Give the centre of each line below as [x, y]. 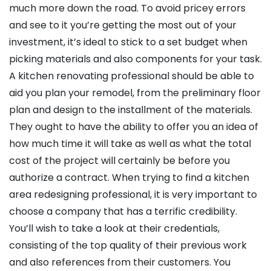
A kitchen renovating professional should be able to [132, 76]
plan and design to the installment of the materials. [131, 110]
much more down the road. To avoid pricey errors [127, 8]
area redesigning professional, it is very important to [133, 195]
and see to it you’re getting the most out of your [123, 25]
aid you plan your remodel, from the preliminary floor [135, 93]
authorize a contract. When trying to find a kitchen [129, 178]
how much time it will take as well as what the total [130, 144]
